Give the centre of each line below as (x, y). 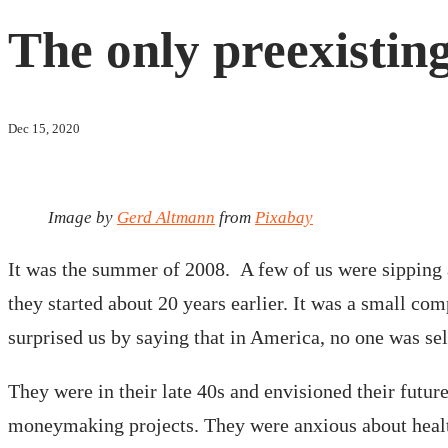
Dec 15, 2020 (44, 128)
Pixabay (284, 217)
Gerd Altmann (166, 217)
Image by (82, 217)
